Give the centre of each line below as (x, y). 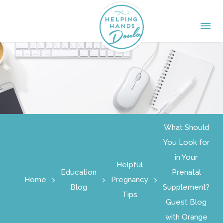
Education (79, 172)
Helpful (130, 165)
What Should (186, 127)
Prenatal (186, 172)
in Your (186, 157)
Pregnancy (130, 180)
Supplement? (186, 187)
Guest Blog (186, 202)
